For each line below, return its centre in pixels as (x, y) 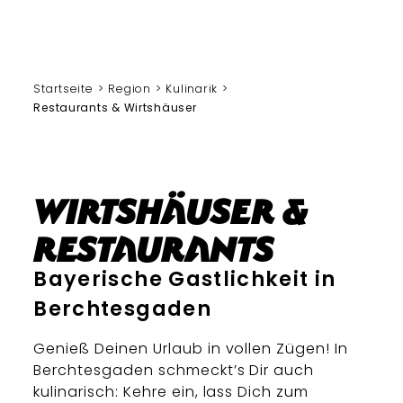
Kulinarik (192, 89)
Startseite (63, 89)
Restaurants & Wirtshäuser (115, 107)
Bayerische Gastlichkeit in (185, 279)
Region (130, 89)
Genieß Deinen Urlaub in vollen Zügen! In (191, 349)
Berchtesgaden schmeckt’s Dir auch (174, 371)
